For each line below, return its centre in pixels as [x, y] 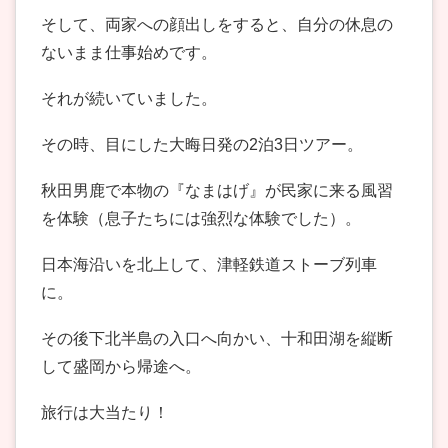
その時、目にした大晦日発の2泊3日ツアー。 [202, 145]
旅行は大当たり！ [105, 413]
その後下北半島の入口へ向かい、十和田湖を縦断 [217, 339]
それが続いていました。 [129, 99]
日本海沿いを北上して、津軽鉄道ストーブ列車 [209, 265]
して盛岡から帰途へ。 [121, 367]
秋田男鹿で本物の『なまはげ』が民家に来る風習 [217, 191]
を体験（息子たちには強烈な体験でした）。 [201, 219]
